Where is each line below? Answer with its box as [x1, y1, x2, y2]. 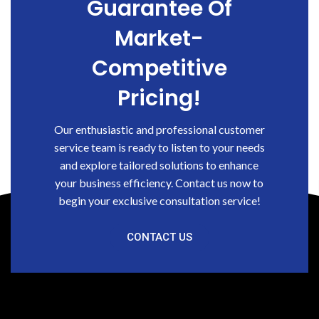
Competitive [91, 53, 227, 83]
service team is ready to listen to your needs [53, 140, 265, 154]
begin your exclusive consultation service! [58, 194, 261, 207]
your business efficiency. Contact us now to [55, 176, 264, 189]
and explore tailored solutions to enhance [60, 158, 259, 172]
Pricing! [117, 83, 202, 113]
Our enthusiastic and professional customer [53, 122, 265, 136]
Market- [115, 23, 204, 53]
